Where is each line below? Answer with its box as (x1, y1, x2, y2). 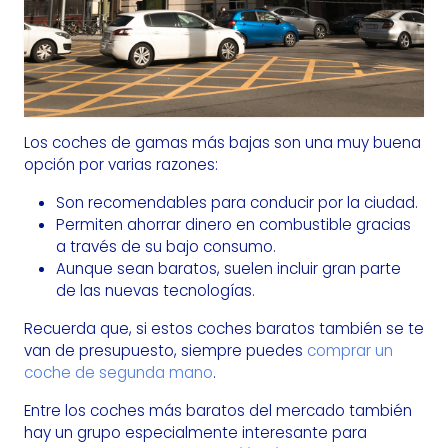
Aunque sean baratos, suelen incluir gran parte (56, 258, 401, 280)
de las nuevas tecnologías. (56, 280, 255, 302)
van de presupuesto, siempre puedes (24, 340, 307, 362)
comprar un (307, 340, 393, 362)
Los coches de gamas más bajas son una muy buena (24, 132, 421, 154)
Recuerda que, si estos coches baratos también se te (24, 318, 424, 340)
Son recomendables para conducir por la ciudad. (56, 192, 418, 214)
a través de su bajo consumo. (56, 236, 276, 258)
